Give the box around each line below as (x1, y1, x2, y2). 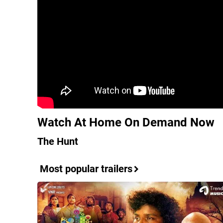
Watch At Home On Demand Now (37, 115, 215, 129)
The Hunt (37, 135, 78, 147)
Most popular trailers (39, 162, 132, 175)
